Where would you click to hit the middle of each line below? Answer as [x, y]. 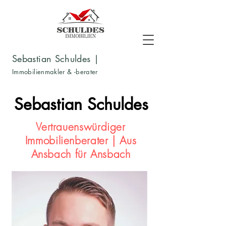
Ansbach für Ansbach [81, 154]
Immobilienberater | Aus [81, 140]
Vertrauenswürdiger [81, 127]
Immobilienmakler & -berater [57, 72]
